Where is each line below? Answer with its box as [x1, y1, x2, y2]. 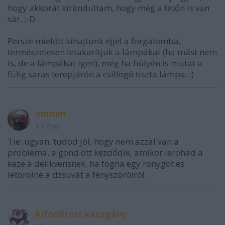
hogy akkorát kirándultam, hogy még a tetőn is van [8, 2, 209, 14]
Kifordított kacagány [35, 207, 127, 220]
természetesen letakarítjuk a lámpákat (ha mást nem [8, 46, 217, 58]
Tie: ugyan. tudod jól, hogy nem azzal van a [8, 135, 179, 147]
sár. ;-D [8, 13, 35, 25]
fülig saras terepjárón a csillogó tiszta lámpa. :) [8, 68, 194, 80]
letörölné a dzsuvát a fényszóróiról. [8, 168, 147, 180]
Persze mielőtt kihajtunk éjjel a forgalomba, [8, 35, 181, 47]
